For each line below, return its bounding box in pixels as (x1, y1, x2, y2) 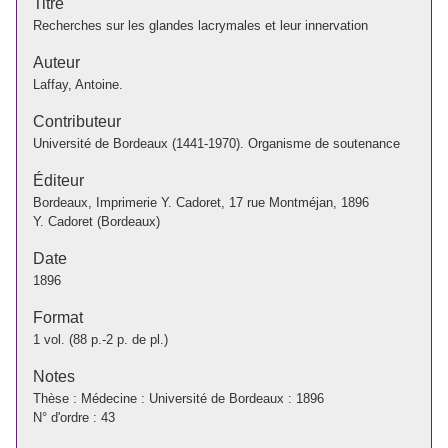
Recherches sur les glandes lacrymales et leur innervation (33, 17, 368, 33)
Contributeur (33, 112, 121, 130)
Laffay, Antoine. (33, 76, 123, 92)
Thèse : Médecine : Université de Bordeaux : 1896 (33, 390, 324, 406)
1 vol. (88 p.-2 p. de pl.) (33, 331, 168, 347)
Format (33, 308, 83, 326)
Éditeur (33, 171, 84, 189)
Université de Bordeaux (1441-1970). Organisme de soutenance (33, 135, 400, 151)
